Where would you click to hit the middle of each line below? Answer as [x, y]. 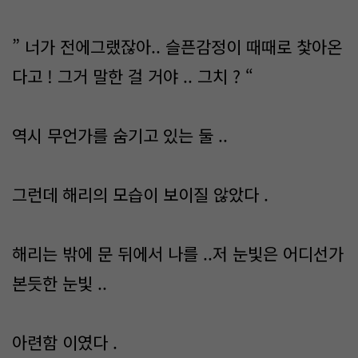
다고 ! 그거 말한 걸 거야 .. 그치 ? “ [135, 76]
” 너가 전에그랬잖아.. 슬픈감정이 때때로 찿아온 [177, 46]
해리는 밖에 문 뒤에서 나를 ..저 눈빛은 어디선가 [178, 253]
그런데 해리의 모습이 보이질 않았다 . [140, 194]
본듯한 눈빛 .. [62, 283]
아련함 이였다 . [65, 342]
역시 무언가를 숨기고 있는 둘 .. [122, 135]
